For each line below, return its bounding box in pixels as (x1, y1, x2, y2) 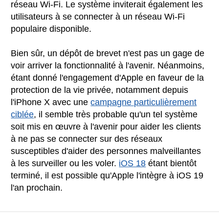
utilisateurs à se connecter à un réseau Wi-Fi (11, 11, 185, 22)
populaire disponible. (11, 23, 92, 34)
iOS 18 (119, 158, 146, 168)
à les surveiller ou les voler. (11, 158, 119, 168)
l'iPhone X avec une (11, 97, 91, 107)
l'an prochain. (11, 182, 63, 193)
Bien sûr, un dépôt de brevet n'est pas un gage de (11, 48, 205, 58)
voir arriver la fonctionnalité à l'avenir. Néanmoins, (11, 60, 205, 70)
